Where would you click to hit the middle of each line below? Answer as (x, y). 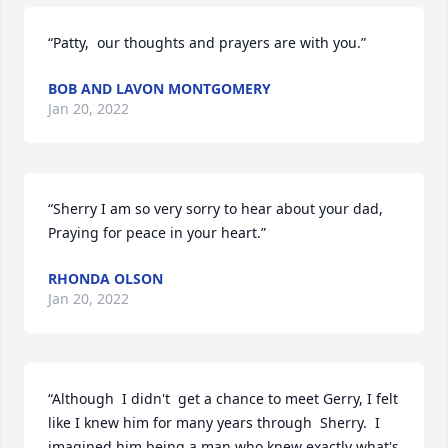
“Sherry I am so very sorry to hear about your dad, (215, 208)
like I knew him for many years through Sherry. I (214, 422)
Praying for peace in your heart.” (157, 232)
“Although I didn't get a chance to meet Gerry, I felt (223, 398)
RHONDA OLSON (105, 278)
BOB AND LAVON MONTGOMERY (159, 88)
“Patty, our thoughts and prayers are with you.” (207, 42)
